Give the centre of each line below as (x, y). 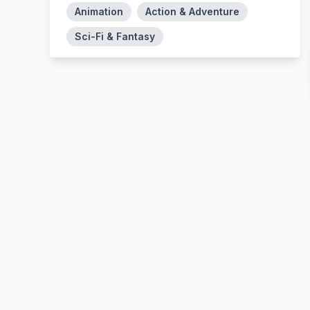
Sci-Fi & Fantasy (115, 36)
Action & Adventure (192, 11)
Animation (99, 11)
